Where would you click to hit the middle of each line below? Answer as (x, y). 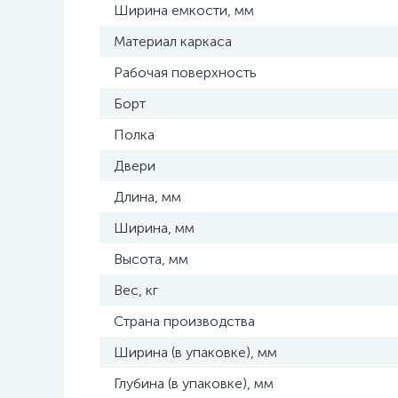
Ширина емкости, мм (184, 10)
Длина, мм (147, 197)
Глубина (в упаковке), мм (194, 383)
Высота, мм (151, 259)
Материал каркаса (173, 41)
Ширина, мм (154, 228)
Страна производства (184, 321)
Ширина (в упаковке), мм (195, 352)
